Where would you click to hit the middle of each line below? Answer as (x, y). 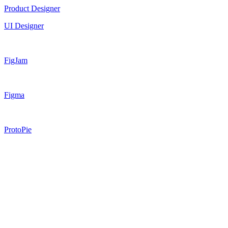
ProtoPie (18, 129)
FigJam (16, 60)
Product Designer (32, 8)
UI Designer (24, 25)
